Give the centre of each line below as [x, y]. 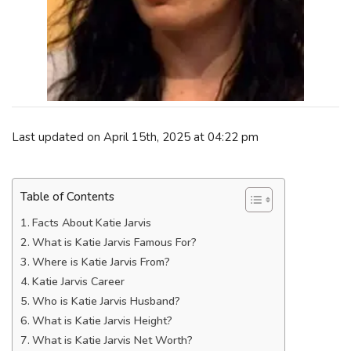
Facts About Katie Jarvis [91, 223]
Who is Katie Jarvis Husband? [106, 301]
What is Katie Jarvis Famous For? [114, 242]
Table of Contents [67, 197]
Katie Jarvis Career [78, 282]
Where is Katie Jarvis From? [101, 262]
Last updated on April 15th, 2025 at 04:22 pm [135, 137]
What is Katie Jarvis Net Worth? [112, 340]
